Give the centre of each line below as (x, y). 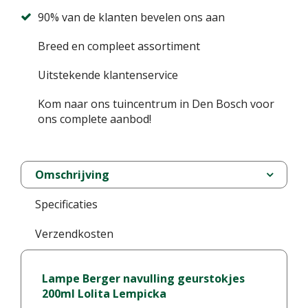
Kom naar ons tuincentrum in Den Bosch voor (156, 104)
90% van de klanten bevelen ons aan (131, 17)
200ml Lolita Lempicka (104, 294)
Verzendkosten (74, 234)
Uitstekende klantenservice (108, 75)
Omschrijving (72, 175)
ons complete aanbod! (95, 119)
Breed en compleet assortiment (119, 46)
